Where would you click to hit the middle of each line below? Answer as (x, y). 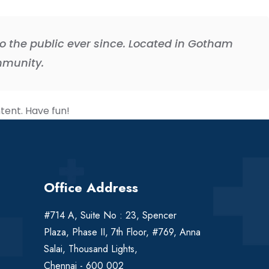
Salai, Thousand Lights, (91, 249)
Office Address (91, 187)
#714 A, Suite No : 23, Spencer (110, 215)
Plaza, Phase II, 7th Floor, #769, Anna (122, 232)
